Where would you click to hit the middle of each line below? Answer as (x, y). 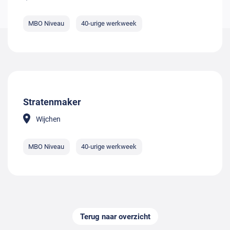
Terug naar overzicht (115, 216)
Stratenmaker (52, 102)
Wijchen (48, 119)
